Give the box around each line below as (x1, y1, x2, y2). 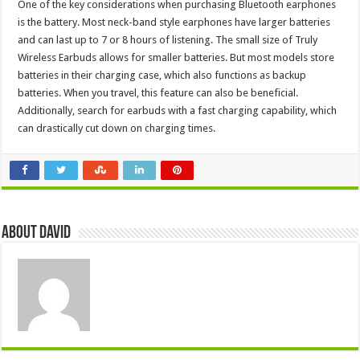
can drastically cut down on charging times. (18, 122, 216, 135)
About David (2, 224, 72, 243)
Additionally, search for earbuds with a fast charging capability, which (18, 104, 337, 117)
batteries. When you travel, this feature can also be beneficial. (18, 87, 299, 100)
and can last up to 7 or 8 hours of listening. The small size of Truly (18, 34, 318, 47)
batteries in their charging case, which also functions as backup (18, 69, 307, 82)
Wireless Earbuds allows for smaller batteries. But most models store (18, 51, 335, 64)
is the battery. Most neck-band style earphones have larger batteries (18, 16, 331, 29)
